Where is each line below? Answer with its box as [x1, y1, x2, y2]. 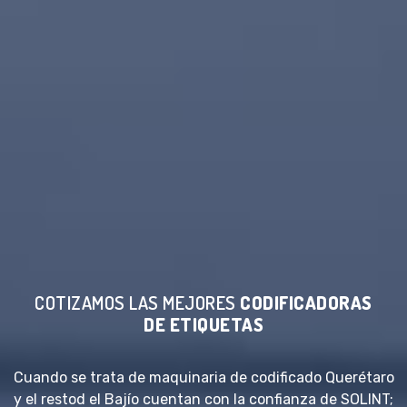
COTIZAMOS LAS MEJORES [35, 290, 241, 314]
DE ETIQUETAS [144, 312, 263, 336]
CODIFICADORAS [240, 290, 372, 314]
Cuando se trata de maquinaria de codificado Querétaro [13, 368, 394, 386]
